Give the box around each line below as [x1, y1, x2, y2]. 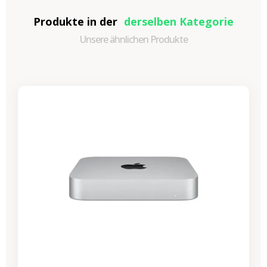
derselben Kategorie [124, 14, 234, 29]
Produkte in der [33, 14, 120, 29]
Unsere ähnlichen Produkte [79, 33, 188, 46]
